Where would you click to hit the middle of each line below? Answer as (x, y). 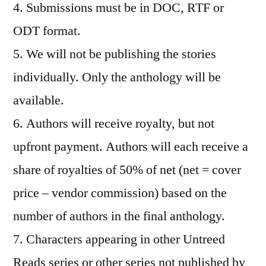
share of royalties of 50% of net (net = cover (127, 170)
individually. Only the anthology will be (117, 77)
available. (39, 100)
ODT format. (47, 31)
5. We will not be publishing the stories (115, 54)
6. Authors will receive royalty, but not (114, 123)
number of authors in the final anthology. (119, 216)
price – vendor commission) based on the (120, 193)
